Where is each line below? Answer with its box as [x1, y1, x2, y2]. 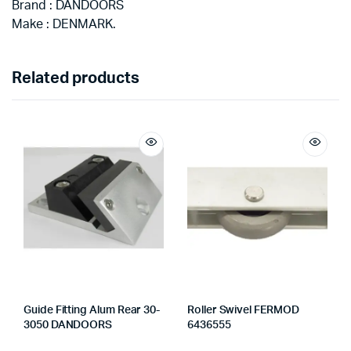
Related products [12, 70, 139, 86]
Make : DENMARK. [12, 17, 116, 31]
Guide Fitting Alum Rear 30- [24, 304, 161, 316]
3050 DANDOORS [24, 319, 113, 331]
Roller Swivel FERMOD [187, 304, 299, 316]
